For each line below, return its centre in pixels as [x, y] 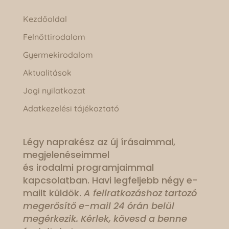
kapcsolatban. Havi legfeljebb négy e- [110, 180]
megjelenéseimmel [66, 154]
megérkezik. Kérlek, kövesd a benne [105, 218]
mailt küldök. [53, 193]
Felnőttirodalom [54, 37]
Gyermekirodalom [58, 54]
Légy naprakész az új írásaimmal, [99, 142]
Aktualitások [47, 72]
